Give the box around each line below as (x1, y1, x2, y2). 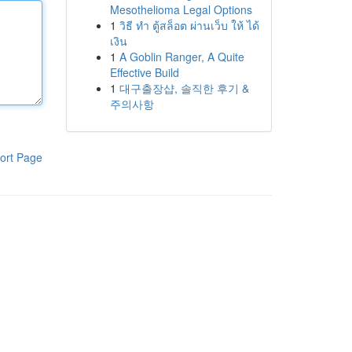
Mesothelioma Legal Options (109, 2, 252, 17)
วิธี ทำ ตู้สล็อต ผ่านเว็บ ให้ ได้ (119, 17, 259, 33)
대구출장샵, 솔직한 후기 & (119, 80, 249, 96)
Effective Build (109, 64, 179, 80)
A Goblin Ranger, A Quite (119, 49, 244, 64)
